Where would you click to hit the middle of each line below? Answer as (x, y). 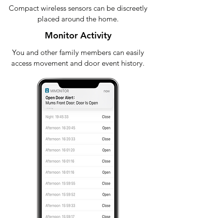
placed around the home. (78, 19)
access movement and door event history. (78, 63)
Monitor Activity (78, 35)
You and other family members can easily (78, 52)
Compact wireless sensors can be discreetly (78, 8)
